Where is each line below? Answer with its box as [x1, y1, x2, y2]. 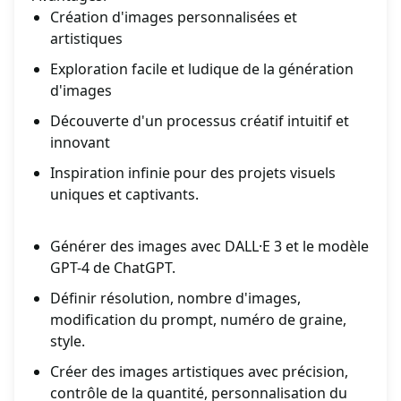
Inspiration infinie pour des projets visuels [50, 163, 336, 183]
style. [50, 331, 85, 352]
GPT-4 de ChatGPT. [50, 258, 175, 278]
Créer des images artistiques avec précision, [50, 362, 348, 382]
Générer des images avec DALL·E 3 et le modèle [50, 236, 369, 257]
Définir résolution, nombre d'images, [50, 288, 301, 309]
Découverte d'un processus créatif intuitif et [50, 111, 349, 132]
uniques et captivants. [50, 184, 199, 205]
